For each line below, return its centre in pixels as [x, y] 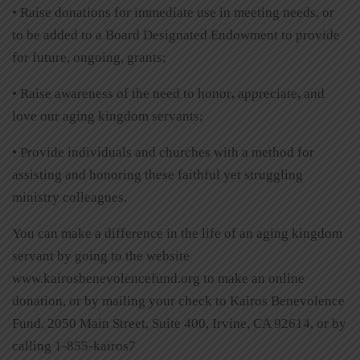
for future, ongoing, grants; [89, 57]
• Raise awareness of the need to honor [122, 93]
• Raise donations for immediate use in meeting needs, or [173, 12]
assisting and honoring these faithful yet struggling [157, 174]
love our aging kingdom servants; [108, 116]
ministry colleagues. [70, 197]
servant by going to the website [101, 256]
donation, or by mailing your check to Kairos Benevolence [178, 301]
